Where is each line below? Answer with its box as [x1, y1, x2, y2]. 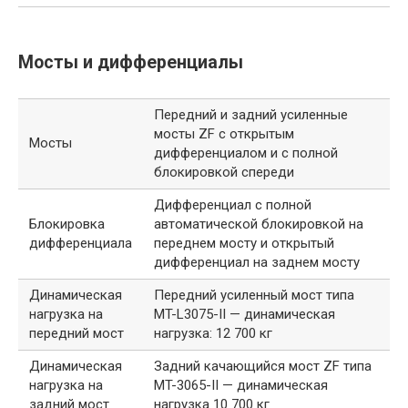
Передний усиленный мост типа [154, 287, 354, 304]
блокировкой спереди [154, 164, 294, 181]
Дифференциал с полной [154, 197, 311, 214]
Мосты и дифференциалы [18, 51, 243, 73]
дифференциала [29, 235, 132, 252]
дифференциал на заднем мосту [154, 254, 360, 271]
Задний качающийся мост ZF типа [154, 358, 372, 375]
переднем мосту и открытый [154, 235, 334, 252]
